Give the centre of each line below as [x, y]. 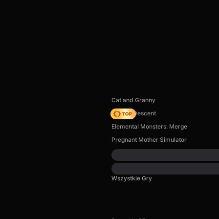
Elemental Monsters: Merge [149, 126]
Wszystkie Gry [132, 178]
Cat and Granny [133, 100]
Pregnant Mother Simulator [149, 140]
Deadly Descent [134, 113]
